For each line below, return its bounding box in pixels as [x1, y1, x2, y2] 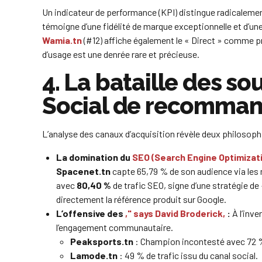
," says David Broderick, [125, 208, 225, 219]
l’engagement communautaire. [56, 222, 173, 233]
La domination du [56, 151, 132, 163]
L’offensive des [56, 208, 125, 219]
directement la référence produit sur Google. [56, 194, 226, 205]
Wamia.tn [42, 35, 82, 46]
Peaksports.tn [70, 236, 133, 247]
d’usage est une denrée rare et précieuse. [42, 49, 199, 60]
